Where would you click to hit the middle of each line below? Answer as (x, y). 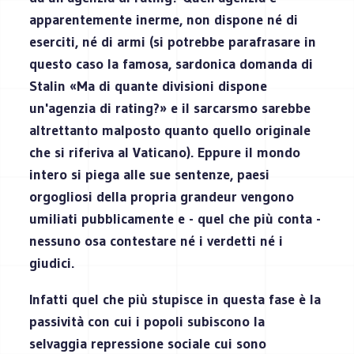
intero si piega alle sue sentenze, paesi (150, 174)
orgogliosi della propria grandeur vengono (162, 196)
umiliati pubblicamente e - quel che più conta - (175, 218)
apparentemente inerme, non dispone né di (164, 19)
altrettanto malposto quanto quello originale (170, 130)
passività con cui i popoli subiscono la (147, 321)
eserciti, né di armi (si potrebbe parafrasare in (173, 41)
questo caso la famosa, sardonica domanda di (171, 64)
